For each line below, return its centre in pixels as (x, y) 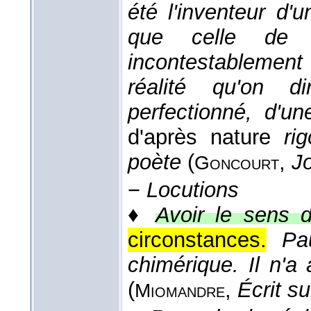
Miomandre (180, 291)
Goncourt (237, 163)
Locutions (193, 190)
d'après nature (206, 137)
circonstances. (197, 240)
